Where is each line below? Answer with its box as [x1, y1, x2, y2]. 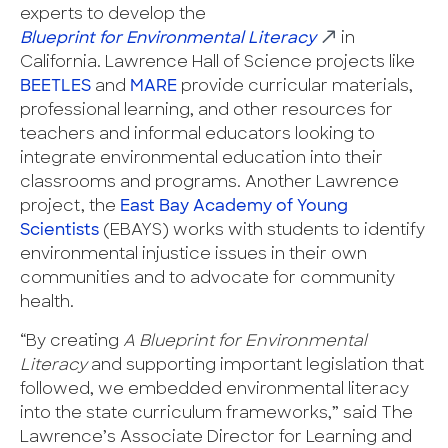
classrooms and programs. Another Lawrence [20, 175, 399, 192]
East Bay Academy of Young [120, 199, 348, 216]
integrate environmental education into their [20, 151, 383, 168]
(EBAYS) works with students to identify [99, 223, 425, 240]
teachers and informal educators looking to [20, 127, 375, 144]
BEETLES [20, 79, 91, 96]
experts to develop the [20, 7, 206, 24]
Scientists [20, 223, 99, 240]
